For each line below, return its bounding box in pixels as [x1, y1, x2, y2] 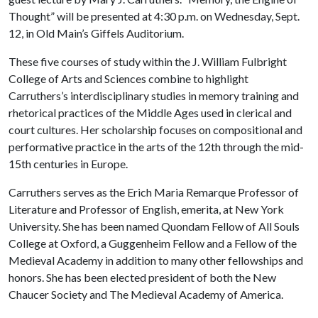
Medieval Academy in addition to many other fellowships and [9, 253, 303, 267]
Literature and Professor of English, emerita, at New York [9, 202, 284, 216]
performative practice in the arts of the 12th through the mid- [9, 140, 304, 153]
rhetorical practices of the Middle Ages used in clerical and [9, 106, 292, 119]
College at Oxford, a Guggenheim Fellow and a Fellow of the [9, 236, 297, 250]
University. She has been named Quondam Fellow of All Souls [9, 219, 300, 233]
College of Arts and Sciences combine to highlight [9, 72, 248, 85]
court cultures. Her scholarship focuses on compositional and [9, 123, 302, 136]
